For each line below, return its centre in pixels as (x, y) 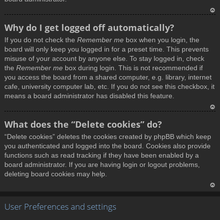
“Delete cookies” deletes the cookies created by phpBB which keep (108, 137)
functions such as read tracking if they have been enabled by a (102, 155)
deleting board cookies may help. (56, 174)
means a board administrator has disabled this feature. (89, 96)
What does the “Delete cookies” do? (83, 124)
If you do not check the (41, 40)
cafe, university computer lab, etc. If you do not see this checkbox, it (110, 87)
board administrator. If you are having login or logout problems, (102, 165)
